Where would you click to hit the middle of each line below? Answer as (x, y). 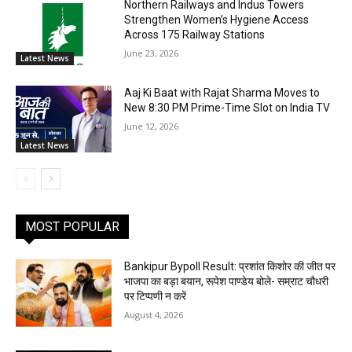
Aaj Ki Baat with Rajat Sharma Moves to (222, 92)
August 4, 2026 (154, 315)
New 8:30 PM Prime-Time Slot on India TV (227, 107)
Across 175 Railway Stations (195, 35)
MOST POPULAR (72, 227)
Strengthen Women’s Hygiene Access (217, 20)
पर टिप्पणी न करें (156, 297)
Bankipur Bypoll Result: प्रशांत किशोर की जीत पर (230, 267)
